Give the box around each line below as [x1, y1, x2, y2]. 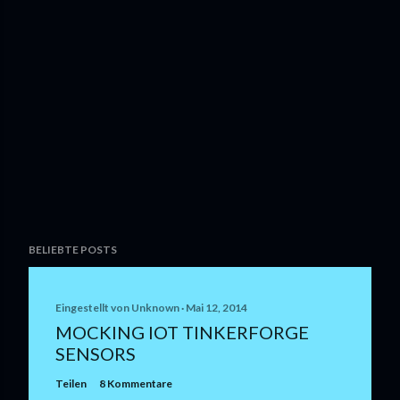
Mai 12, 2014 [186, 301, 247, 314]
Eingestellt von [55, 301, 131, 314]
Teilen [55, 377, 87, 390]
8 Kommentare [99, 377, 172, 390]
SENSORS [55, 343, 136, 364]
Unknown [131, 301, 179, 314]
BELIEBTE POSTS [29, 243, 117, 256]
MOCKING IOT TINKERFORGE [55, 321, 309, 343]
